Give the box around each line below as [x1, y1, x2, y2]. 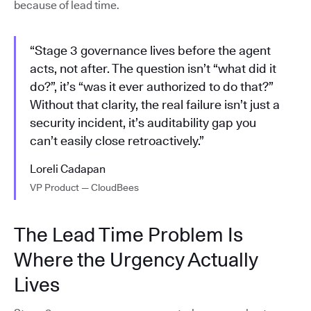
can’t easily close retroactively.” [30, 133, 204, 149]
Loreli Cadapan [30, 162, 106, 176]
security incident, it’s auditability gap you [30, 115, 256, 131]
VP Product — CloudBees [30, 182, 139, 194]
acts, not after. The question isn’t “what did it [30, 61, 276, 76]
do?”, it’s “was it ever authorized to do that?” [30, 79, 274, 94]
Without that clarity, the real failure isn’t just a [30, 97, 280, 112]
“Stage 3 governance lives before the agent [30, 43, 271, 58]
